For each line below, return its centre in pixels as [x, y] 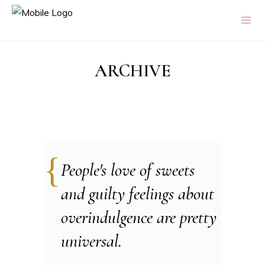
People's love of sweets [128, 170]
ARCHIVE [132, 71]
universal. [91, 241]
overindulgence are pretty [139, 217]
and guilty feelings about [138, 194]
